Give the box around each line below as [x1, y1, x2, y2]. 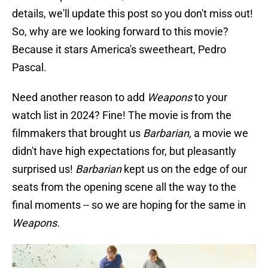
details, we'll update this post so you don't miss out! [12, 7, 253, 20]
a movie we [194, 127, 248, 140]
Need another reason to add [12, 91, 147, 104]
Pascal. [12, 61, 47, 74]
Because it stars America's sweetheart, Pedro [12, 43, 226, 56]
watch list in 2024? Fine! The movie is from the [12, 109, 232, 122]
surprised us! [12, 163, 75, 176]
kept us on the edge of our [121, 163, 247, 176]
